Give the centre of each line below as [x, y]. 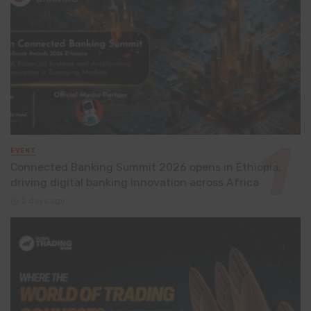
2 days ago [43, 201]
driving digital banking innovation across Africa [135, 183]
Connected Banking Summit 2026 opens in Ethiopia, [146, 167]
